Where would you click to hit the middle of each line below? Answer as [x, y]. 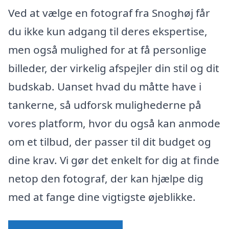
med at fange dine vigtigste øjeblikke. [102, 197]
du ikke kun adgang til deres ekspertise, [108, 31]
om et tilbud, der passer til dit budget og [110, 142]
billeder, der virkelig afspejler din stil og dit [114, 68]
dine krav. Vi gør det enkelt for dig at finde [114, 160]
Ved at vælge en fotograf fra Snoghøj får [109, 13]
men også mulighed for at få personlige [107, 50]
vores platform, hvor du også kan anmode [114, 123]
